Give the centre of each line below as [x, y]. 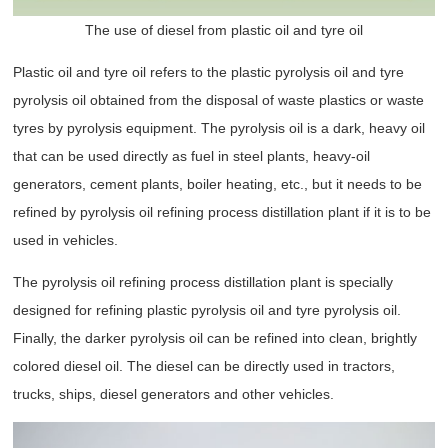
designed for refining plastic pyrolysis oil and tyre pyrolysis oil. [207, 310]
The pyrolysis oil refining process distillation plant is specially [203, 282]
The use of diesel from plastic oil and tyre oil [223, 30]
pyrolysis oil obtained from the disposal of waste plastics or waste [219, 100]
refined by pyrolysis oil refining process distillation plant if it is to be [222, 212]
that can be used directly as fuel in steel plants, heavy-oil [192, 156]
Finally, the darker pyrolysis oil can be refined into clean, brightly [215, 338]
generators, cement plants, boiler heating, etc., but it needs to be [218, 184]
